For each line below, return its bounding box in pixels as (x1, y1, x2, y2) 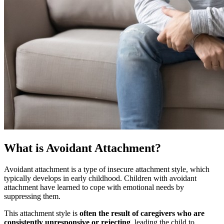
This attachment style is (4, 209, 79, 218)
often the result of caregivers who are (79, 209, 204, 218)
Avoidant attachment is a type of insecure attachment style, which (4, 165, 209, 174)
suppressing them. (4, 192, 62, 201)
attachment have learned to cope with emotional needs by (4, 183, 184, 192)
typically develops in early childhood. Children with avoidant (4, 174, 196, 183)
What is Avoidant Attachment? (4, 141, 161, 155)
